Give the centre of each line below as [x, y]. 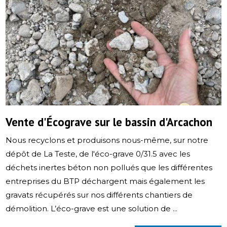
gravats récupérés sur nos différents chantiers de [99, 195]
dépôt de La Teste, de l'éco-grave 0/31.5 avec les [98, 154]
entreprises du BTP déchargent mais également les [105, 181]
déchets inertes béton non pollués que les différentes [109, 167]
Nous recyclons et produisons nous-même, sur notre [107, 140]
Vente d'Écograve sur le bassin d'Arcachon [109, 122]
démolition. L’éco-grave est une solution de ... [92, 208]
